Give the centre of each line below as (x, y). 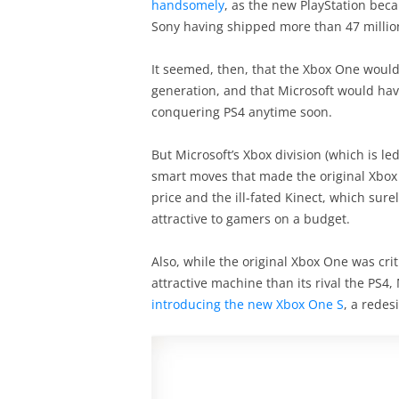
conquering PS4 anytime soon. (241, 112)
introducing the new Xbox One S (247, 304)
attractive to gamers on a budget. (250, 219)
